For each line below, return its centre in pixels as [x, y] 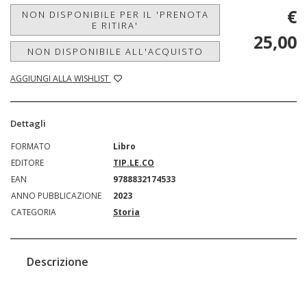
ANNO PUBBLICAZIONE [56, 195]
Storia [126, 212]
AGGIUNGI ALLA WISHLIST [61, 78]
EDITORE [27, 162]
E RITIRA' [115, 25]
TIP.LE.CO [134, 162]
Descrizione [58, 261]
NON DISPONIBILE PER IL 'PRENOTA [115, 14]
